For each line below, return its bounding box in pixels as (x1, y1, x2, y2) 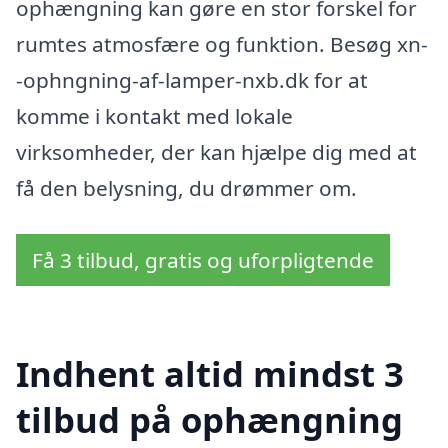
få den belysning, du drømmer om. (16, 174, 357, 203)
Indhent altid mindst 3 (16, 349, 404, 397)
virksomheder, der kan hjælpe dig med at (16, 138, 417, 167)
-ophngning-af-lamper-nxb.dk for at (16, 66, 368, 95)
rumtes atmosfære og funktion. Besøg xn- (16, 30, 428, 59)
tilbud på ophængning (16, 395, 403, 443)
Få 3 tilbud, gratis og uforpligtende (32, 245, 374, 274)
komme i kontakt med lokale (16, 102, 293, 131)
